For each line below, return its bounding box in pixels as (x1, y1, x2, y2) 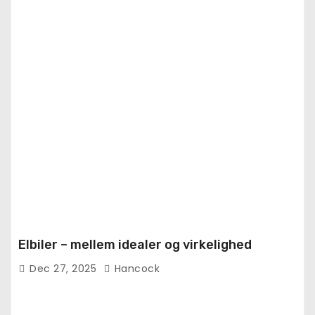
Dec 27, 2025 (30, 261, 100, 276)
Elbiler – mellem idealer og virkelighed (18, 236, 252, 252)
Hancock (111, 261, 160, 276)
